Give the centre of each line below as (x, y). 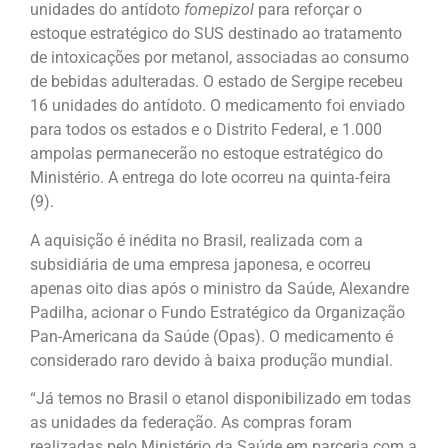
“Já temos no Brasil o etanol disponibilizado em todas (220, 399)
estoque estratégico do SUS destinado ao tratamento (216, 34)
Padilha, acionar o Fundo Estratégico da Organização (217, 312)
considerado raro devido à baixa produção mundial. (211, 360)
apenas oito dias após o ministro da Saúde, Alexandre (219, 288)
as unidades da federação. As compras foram (191, 423)
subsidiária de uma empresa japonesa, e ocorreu (200, 264)
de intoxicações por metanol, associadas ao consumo (219, 58)
